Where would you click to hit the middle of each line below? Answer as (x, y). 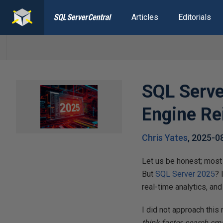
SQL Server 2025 (185, 174)
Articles (145, 17)
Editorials (194, 17)
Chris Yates (165, 138)
